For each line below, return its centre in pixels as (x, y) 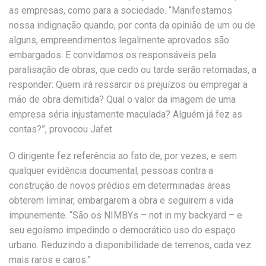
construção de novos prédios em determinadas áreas (120, 186)
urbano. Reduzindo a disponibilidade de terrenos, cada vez (130, 245)
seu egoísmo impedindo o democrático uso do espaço (122, 230)
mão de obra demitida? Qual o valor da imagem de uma (122, 99)
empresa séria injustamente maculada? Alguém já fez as (126, 114)
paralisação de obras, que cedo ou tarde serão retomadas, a (133, 70)
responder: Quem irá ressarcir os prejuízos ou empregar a (128, 85)
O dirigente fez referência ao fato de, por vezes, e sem (123, 156)
